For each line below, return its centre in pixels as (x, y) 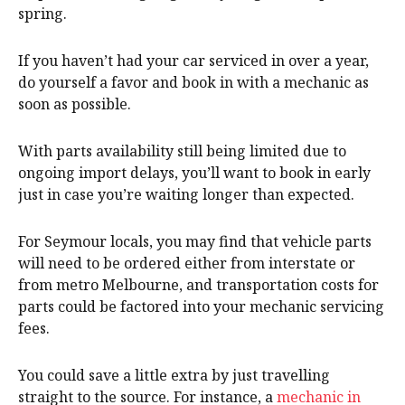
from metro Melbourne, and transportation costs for (198, 285)
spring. (42, 14)
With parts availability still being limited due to (182, 151)
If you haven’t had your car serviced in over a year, (193, 61)
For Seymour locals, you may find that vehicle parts (195, 242)
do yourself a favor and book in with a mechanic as (193, 83)
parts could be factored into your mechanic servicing (201, 307)
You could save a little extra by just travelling (174, 376)
